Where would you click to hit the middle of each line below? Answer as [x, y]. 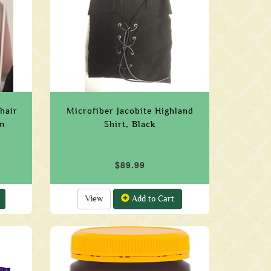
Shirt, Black [130, 124]
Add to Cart [152, 199]
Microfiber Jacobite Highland [130, 111]
